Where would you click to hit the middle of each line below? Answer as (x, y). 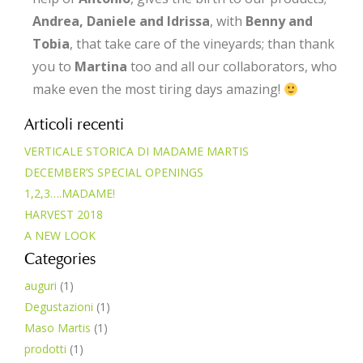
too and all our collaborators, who (232, 67)
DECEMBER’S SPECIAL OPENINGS (114, 173)
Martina (101, 67)
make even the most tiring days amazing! (158, 90)
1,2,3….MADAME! (70, 194)
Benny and (279, 21)
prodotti (45, 349)
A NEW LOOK (60, 236)
